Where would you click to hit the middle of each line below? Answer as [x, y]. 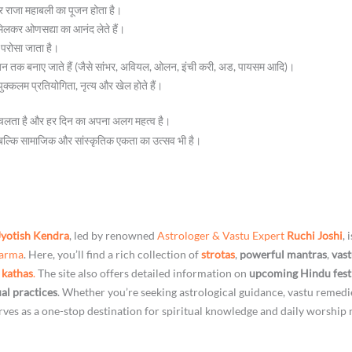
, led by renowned [114, 235]
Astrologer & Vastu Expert [222, 235]
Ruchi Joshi [315, 235]
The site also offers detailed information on [143, 273]
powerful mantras [284, 254]
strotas [218, 254]
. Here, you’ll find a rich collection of [113, 254]
